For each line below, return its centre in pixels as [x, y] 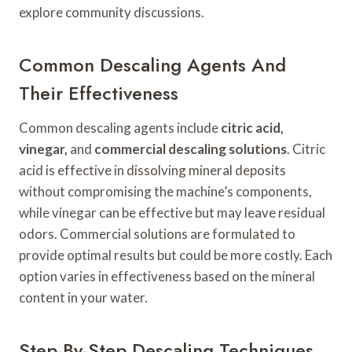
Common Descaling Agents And [152, 65]
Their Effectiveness [99, 93]
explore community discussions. [112, 13]
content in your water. [83, 298]
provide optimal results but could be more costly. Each [176, 255]
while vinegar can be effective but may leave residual [172, 213]
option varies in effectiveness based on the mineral [167, 277]
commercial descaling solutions [191, 149]
